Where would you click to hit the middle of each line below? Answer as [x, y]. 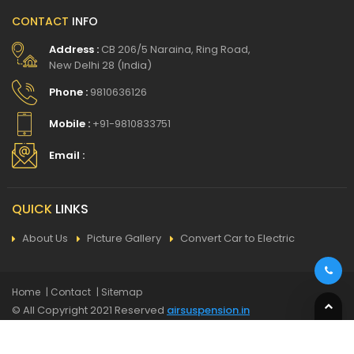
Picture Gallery [124, 238]
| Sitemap [119, 292]
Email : [67, 155]
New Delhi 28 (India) [100, 65]
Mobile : [70, 123]
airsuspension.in [208, 310]
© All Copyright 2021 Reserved [89, 310]
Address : [74, 49]
